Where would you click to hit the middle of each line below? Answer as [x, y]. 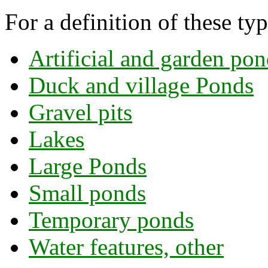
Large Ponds [88, 166]
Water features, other [126, 247]
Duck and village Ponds [141, 86]
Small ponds [87, 193]
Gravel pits [80, 112]
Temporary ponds [111, 220]
